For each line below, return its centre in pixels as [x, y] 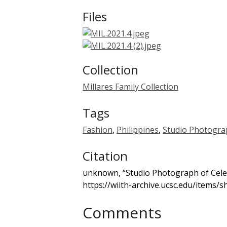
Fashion [98, 129]
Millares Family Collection [130, 86]
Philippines [138, 129]
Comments [122, 212]
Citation [105, 156]
